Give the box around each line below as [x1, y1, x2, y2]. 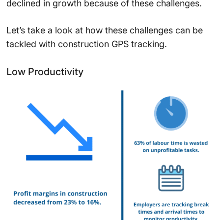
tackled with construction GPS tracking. [6, 39, 167, 50]
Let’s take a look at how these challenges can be [6, 25, 203, 36]
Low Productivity [6, 66, 83, 78]
